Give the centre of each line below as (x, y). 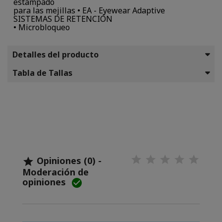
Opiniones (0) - (68, 161)
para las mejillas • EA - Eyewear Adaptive (89, 11)
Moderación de (55, 172)
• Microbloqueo (42, 28)
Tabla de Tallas (42, 73)
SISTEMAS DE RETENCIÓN (63, 19)
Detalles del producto (55, 55)
